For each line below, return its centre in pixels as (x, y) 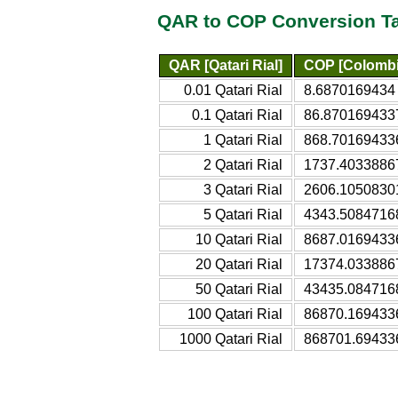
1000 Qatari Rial (231, 338)
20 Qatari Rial (239, 264)
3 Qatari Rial (243, 189)
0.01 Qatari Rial (233, 90)
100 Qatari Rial (235, 314)
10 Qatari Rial (239, 239)
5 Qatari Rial (243, 214)
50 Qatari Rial (239, 289)
